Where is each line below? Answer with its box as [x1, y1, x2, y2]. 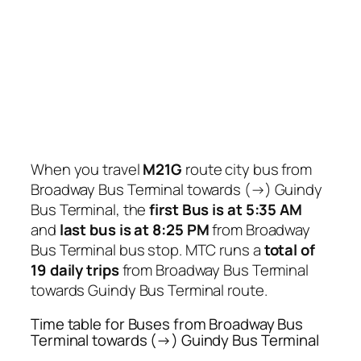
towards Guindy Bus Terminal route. [31, 280, 268, 301]
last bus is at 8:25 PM [59, 219, 210, 241]
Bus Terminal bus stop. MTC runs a [31, 239, 264, 261]
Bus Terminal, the [31, 199, 150, 221]
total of [263, 239, 315, 261]
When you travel [31, 159, 143, 180]
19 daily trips [31, 259, 119, 281]
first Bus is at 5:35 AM [149, 199, 302, 221]
